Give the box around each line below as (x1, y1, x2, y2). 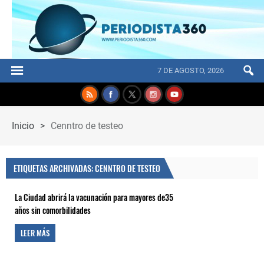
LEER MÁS (21, 227, 49, 239)
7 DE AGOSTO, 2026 (157, 66, 224, 75)
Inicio (12, 120, 34, 131)
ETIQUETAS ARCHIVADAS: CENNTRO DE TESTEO (14, 162, 160, 174)
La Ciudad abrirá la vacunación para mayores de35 (15, 191, 173, 203)
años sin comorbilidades (15, 204, 91, 216)
